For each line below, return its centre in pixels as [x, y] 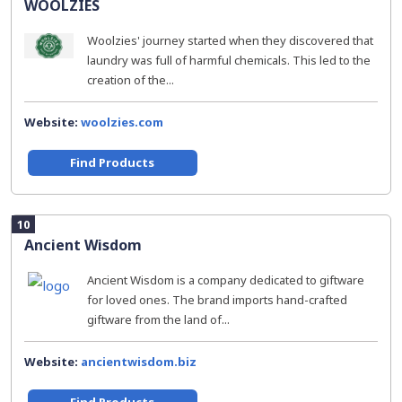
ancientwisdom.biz [139, 362]
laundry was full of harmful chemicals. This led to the [229, 60]
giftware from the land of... [158, 319]
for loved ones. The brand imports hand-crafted [217, 300]
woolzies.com [122, 122]
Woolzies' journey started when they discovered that [230, 40]
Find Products [113, 162]
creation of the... [131, 80]
